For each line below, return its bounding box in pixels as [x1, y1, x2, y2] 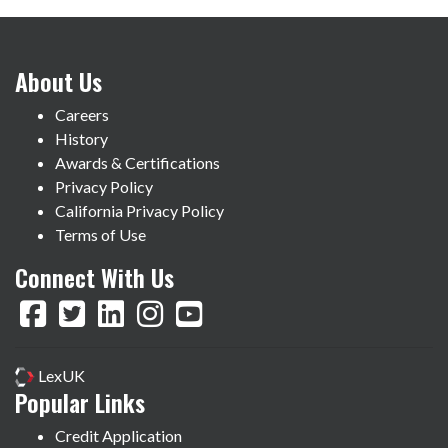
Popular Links [15, 383, 145, 420]
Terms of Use [55, 224, 146, 244]
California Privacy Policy [55, 200, 224, 220]
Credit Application [55, 425, 182, 445]
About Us [15, 62, 102, 99]
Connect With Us [15, 258, 174, 295]
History [55, 128, 108, 148]
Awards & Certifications [55, 152, 220, 172]
